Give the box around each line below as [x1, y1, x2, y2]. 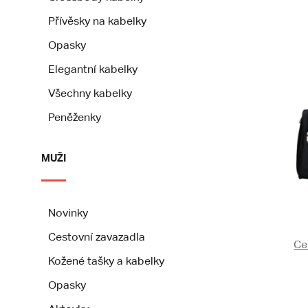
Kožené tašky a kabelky [48, 254, 164, 267]
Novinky [48, 206, 88, 219]
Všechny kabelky [48, 87, 132, 100]
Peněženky [48, 111, 101, 124]
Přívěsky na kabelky [48, 14, 146, 27]
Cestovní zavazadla [48, 230, 145, 243]
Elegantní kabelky [48, 63, 137, 76]
